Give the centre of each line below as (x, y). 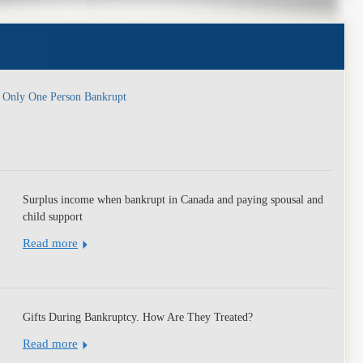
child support (53, 217)
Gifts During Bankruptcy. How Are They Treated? (138, 317)
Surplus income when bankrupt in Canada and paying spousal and (173, 200)
